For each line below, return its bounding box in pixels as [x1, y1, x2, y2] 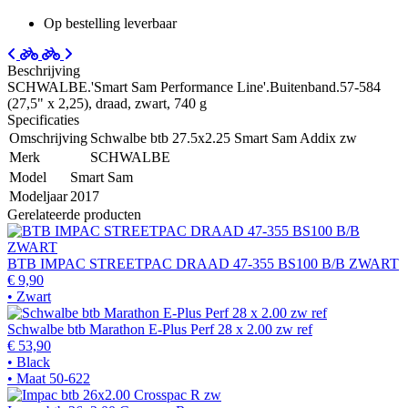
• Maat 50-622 [7, 370, 90, 386]
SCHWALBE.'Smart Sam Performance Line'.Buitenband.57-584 [7, 78, 381, 95]
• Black [7, 353, 50, 370]
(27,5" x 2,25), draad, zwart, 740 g [7, 95, 207, 111]
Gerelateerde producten [7, 206, 141, 222]
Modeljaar [9, 188, 67, 204]
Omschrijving [9, 129, 87, 146]
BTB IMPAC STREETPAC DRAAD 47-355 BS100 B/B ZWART [7, 255, 399, 271]
